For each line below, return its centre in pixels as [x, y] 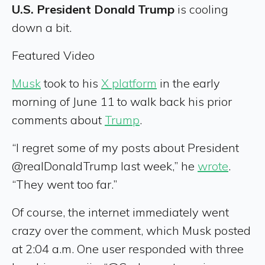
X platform [129, 83]
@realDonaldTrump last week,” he [105, 166]
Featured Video [53, 55]
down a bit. [43, 27]
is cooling [201, 9]
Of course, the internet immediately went [120, 212]
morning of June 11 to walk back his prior [122, 101]
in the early [188, 83]
